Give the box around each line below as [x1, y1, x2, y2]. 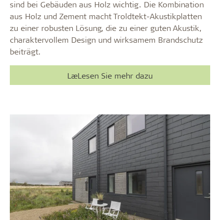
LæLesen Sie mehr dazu [67, 70, 153, 81]
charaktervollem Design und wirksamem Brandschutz [10, 34, 203, 45]
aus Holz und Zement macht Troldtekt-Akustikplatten [10, 11, 202, 21]
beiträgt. [10, 46, 43, 56]
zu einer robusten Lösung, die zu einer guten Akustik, [10, 23, 201, 33]
